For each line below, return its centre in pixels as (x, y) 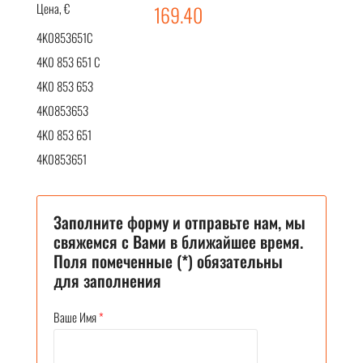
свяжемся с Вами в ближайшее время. (178, 241)
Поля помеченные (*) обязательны (168, 261)
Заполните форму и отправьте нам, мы (179, 222)
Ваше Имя (75, 316)
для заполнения (107, 280)
